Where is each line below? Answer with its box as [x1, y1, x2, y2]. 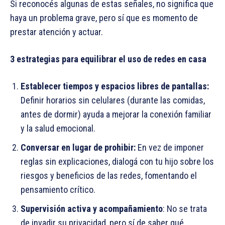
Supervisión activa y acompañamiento [21, 203, 163, 214]
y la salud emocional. [21, 123, 95, 134]
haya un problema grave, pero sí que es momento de [10, 13, 198, 24]
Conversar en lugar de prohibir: [21, 142, 136, 153]
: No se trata [163, 203, 207, 214]
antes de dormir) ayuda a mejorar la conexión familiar [21, 109, 211, 120]
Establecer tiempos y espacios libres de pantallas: [21, 81, 209, 92]
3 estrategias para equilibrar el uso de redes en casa [10, 54, 206, 65]
